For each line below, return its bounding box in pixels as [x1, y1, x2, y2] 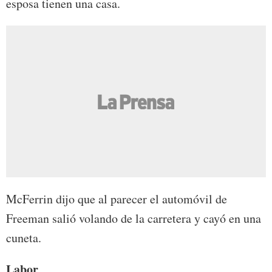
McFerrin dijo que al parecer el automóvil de [6, 190, 227, 207]
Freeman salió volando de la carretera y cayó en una [6, 209, 261, 226]
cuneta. [6, 229, 41, 246]
